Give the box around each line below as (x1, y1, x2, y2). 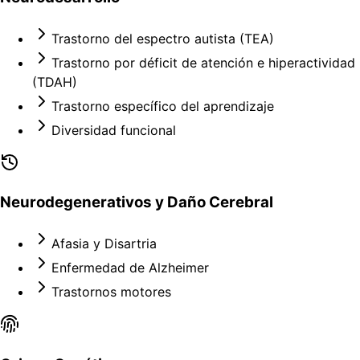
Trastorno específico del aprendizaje (51, 97, 274, 114)
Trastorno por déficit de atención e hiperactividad (51, 54, 355, 71)
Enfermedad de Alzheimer (51, 260, 209, 276)
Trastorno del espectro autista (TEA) (51, 30, 274, 47)
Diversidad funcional (51, 121, 176, 138)
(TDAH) (32, 73, 77, 90)
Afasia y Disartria (51, 235, 157, 252)
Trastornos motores (51, 284, 171, 301)
